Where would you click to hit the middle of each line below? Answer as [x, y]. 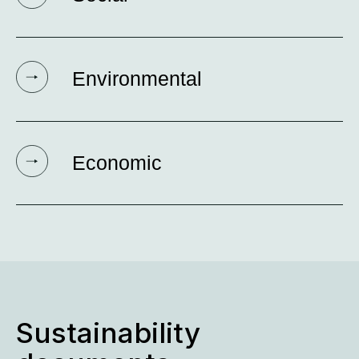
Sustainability [108, 333]
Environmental [137, 79]
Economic [117, 163]
